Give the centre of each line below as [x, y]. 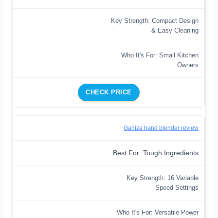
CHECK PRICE [109, 92]
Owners [188, 65]
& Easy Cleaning [175, 30]
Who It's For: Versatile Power [158, 212]
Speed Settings [177, 187]
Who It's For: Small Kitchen [160, 55]
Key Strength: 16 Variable [163, 178]
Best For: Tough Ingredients [156, 153]
